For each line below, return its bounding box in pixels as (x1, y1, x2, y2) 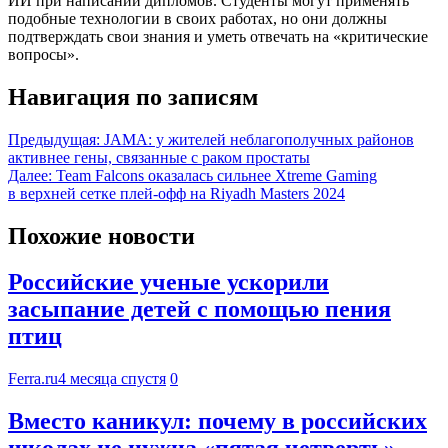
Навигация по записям (8, 83, 258, 110)
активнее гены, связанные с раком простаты (8, 148, 310, 166)
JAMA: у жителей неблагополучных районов (104, 130, 414, 148)
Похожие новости (8, 222, 195, 249)
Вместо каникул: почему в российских (8, 408, 427, 435)
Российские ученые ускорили (8, 269, 329, 296)
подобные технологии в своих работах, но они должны (8, 9, 387, 27)
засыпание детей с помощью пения (8, 296, 391, 323)
